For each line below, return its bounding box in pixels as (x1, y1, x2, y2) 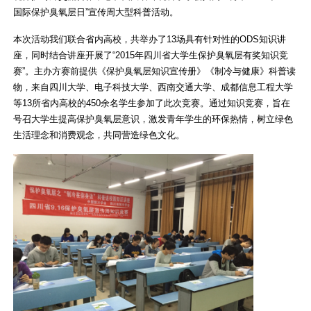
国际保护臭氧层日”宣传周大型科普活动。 (12, 7, 178, 17)
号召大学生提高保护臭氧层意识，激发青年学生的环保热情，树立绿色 (12, 114, 293, 124)
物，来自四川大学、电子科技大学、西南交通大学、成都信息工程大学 (12, 82, 293, 92)
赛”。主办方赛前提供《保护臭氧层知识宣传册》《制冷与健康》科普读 (12, 66, 296, 76)
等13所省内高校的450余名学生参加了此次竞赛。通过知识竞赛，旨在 (12, 98, 290, 108)
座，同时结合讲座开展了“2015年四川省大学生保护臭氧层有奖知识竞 (12, 50, 288, 60)
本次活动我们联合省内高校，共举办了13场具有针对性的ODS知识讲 (12, 34, 286, 44)
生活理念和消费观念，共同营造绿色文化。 (12, 130, 185, 140)
